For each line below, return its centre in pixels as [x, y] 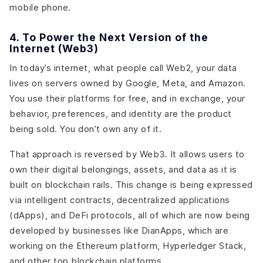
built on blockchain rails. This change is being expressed [131, 185]
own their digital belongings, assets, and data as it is [123, 169]
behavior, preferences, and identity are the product [121, 113]
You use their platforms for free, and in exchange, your [127, 98]
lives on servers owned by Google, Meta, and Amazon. [128, 83]
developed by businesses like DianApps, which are [119, 230]
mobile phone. [40, 7]
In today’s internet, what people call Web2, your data [123, 68]
